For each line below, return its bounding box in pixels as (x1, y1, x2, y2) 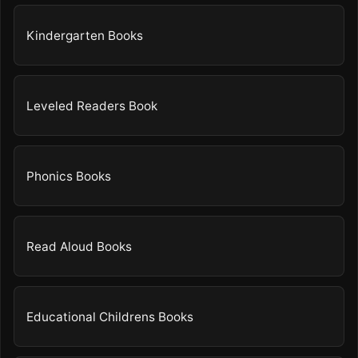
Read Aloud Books (26, 238, 133, 254)
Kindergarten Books (26, 27, 144, 43)
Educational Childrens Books (26, 308, 194, 324)
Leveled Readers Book (26, 97, 158, 113)
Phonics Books (26, 168, 112, 184)
